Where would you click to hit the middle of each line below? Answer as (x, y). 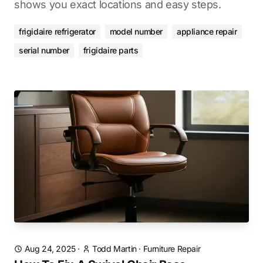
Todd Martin (114, 249)
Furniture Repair (172, 249)
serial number (44, 50)
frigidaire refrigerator (57, 31)
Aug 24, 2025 (50, 249)
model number (136, 31)
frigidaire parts (111, 50)
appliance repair (207, 31)
